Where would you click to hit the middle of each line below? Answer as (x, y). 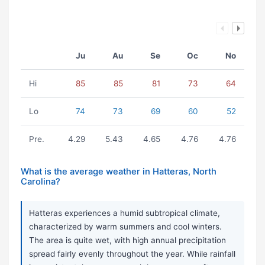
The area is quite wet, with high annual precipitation (127, 240)
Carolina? (41, 182)
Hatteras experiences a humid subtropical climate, (125, 213)
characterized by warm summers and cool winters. (125, 227)
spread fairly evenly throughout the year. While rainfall (132, 254)
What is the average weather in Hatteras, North (119, 172)
